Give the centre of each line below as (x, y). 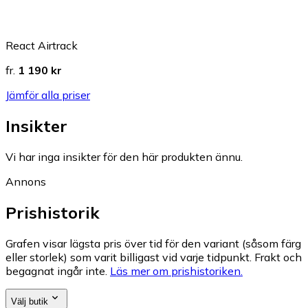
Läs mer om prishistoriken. (176, 271)
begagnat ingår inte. (56, 271)
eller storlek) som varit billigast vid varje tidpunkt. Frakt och (154, 257)
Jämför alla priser (48, 95)
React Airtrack (42, 46)
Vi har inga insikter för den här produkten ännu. (124, 157)
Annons (26, 182)
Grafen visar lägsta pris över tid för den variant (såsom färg (153, 244)
